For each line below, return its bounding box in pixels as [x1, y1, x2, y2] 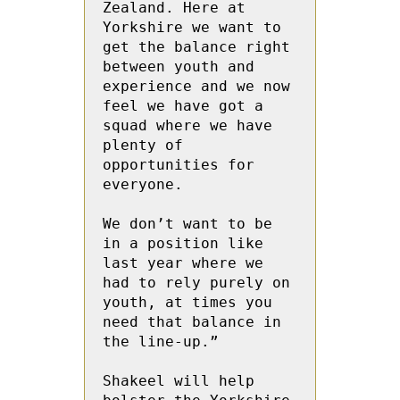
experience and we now [103, 78, 290, 95]
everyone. [103, 176, 183, 193]
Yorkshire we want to [103, 19, 281, 36]
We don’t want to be [103, 215, 272, 232]
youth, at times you [103, 294, 272, 311]
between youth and [103, 58, 254, 75]
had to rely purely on [103, 274, 290, 291]
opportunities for [103, 156, 254, 173]
